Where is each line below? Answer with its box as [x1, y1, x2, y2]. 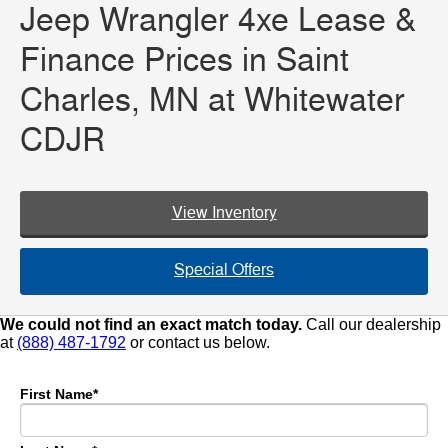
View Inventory [171, 203, 277, 223]
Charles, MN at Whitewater [20, 80, 405, 121]
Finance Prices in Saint [20, 40, 349, 81]
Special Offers [174, 260, 274, 280]
